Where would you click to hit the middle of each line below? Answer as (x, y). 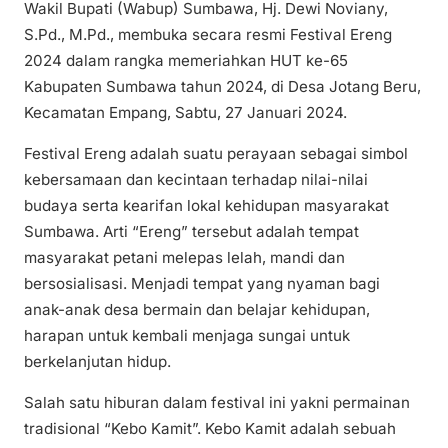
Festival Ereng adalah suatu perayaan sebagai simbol (216, 154)
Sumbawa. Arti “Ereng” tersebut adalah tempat (191, 232)
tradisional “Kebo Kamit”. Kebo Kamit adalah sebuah (210, 429)
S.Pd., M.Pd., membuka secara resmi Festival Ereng (208, 35)
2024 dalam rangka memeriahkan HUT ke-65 (186, 61)
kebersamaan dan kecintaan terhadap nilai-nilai (196, 180)
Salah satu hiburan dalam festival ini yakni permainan (217, 403)
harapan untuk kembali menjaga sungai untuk (187, 336)
